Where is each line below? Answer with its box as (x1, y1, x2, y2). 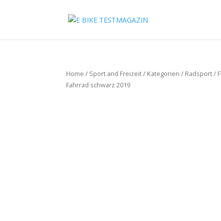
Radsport (185, 69, 213, 78)
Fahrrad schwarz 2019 (66, 80, 131, 89)
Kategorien (147, 69, 180, 78)
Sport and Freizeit (89, 69, 142, 78)
